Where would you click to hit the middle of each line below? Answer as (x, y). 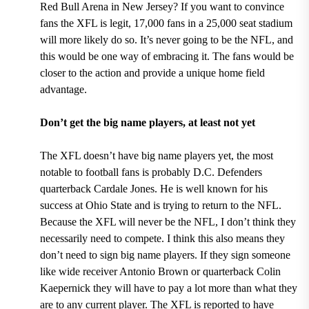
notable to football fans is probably (116, 172)
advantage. (63, 89)
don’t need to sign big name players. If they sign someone (165, 255)
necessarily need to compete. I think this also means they (162, 238)
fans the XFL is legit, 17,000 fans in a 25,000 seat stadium (166, 23)
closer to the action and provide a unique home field (152, 72)
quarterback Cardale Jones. (98, 188)
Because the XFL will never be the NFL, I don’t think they (168, 221)
